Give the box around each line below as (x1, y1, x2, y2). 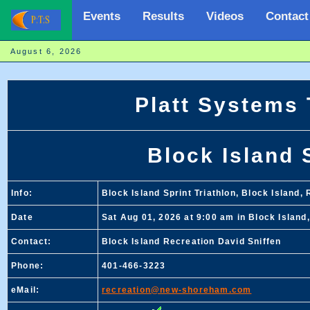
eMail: (11, 285, 40, 295)
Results (143, 10, 184, 23)
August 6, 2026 (10, 47, 107, 55)
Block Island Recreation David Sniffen (102, 237, 282, 246)
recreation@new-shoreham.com (102, 285, 252, 295)
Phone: (11, 261, 44, 271)
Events (83, 10, 120, 23)
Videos (206, 10, 244, 23)
